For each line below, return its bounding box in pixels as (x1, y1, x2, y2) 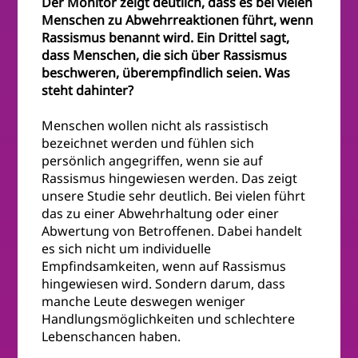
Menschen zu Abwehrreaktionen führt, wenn (42, 11, 314, 30)
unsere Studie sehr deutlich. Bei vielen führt (42, 187, 306, 205)
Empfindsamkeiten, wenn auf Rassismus (42, 257, 287, 276)
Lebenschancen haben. (42, 328, 181, 346)
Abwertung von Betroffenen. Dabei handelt (42, 222, 303, 241)
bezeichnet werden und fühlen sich (42, 134, 255, 153)
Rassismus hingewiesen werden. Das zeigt (42, 169, 298, 188)
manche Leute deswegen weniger (42, 292, 246, 311)
